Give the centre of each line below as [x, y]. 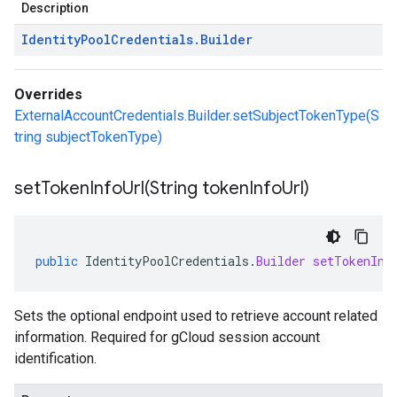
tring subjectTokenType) [88, 137]
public [57, 261]
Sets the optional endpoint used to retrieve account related [196, 316]
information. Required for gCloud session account [167, 337]
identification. [55, 358]
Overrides [48, 94]
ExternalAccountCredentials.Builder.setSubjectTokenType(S [197, 116]
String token [199, 188]
